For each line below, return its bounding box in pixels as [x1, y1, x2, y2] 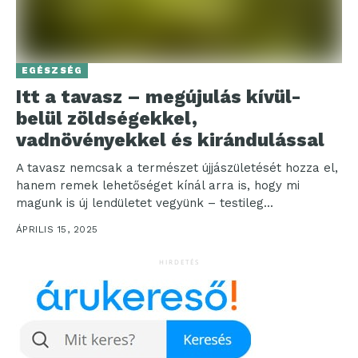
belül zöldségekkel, [16, 108, 197, 130]
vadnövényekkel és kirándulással [16, 129, 324, 152]
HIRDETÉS [158, 257, 200, 267]
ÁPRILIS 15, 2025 [16, 224, 98, 236]
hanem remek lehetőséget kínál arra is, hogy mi [16, 178, 300, 193]
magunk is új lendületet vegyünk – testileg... [16, 196, 273, 211]
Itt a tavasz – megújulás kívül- [16, 86, 301, 109]
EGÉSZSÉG [22, 66, 82, 77]
